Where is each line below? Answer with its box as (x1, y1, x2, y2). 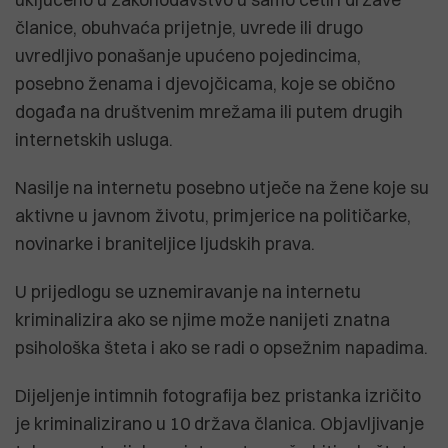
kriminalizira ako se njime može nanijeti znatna (15, 308, 390, 330)
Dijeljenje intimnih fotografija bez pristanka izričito (15, 384, 421, 406)
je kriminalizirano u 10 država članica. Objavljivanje (15, 412, 424, 434)
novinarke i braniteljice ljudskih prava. (15, 232, 315, 254)
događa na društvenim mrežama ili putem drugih (15, 100, 403, 122)
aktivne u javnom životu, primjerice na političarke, (15, 204, 411, 226)
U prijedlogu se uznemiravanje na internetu (15, 280, 361, 302)
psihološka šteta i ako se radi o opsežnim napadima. (15, 336, 428, 358)
